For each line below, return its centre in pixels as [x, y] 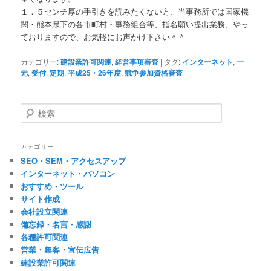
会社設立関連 [44, 212]
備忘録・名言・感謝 [56, 224]
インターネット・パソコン [68, 174]
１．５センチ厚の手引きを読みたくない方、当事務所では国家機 [135, 11]
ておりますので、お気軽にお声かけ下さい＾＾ [103, 37]
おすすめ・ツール [52, 186]
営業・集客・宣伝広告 [60, 250]
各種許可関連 [44, 237]
